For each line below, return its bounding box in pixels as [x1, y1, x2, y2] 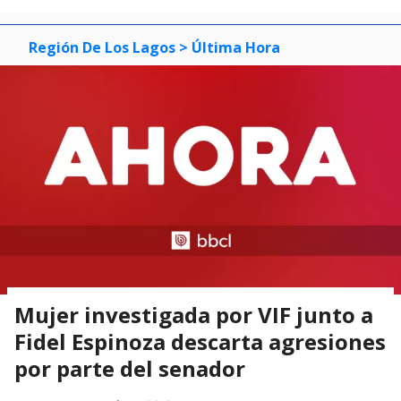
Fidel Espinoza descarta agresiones [14, 327, 386, 357]
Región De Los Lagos [29, 37, 175, 57]
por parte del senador [14, 354, 245, 384]
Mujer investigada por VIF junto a [14, 300, 373, 330]
